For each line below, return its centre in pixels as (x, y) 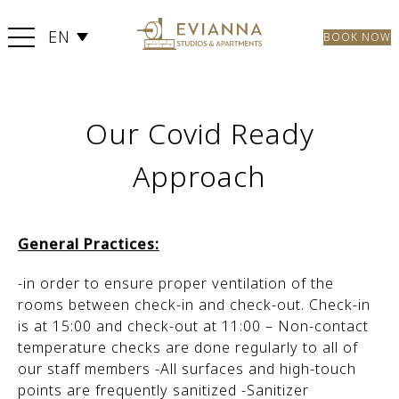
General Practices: (89, 244)
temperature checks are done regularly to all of (188, 347)
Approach (199, 176)
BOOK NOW (358, 37)
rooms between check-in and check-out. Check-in (194, 305)
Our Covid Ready (199, 133)
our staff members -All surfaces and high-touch (187, 369)
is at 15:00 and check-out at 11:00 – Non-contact (193, 326)
